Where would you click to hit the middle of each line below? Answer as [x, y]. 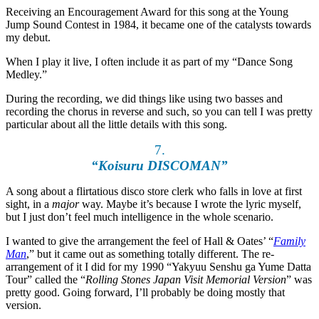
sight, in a [29, 204]
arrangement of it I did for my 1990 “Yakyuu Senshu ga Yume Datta [158, 267]
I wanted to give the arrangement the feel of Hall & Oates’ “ [140, 241]
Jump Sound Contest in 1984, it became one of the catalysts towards [158, 25]
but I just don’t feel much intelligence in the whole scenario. [140, 217]
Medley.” [26, 75]
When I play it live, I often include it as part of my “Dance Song [149, 62]
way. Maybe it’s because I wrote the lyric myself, [190, 204]
